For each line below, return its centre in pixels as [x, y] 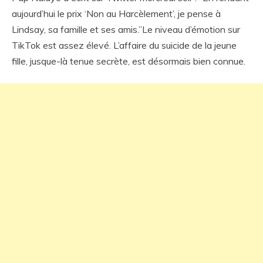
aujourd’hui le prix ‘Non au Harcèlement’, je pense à [116, 13]
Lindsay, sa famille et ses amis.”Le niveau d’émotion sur [126, 29]
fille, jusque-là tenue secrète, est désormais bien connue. [129, 61]
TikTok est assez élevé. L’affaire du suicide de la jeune [124, 45]
